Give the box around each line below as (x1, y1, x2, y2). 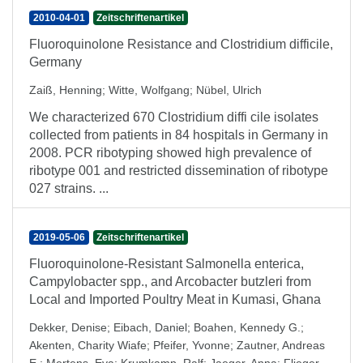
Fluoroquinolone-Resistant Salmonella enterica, (29, 257, 304, 271)
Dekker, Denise (29, 321, 107, 334)
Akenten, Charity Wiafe (29, 339, 147, 352)
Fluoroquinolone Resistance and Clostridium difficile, (29, 37, 333, 51)
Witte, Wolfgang (109, 83, 190, 96)
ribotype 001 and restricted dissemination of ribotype (29, 164, 328, 177)
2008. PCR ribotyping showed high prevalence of (29, 146, 311, 160)
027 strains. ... (29, 181, 109, 195)
